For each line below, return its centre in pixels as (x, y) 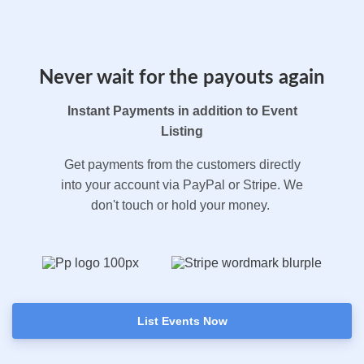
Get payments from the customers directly (182, 165)
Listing (182, 131)
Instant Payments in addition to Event (182, 111)
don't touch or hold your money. (182, 205)
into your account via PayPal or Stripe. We (182, 185)
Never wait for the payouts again (182, 78)
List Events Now (182, 321)
